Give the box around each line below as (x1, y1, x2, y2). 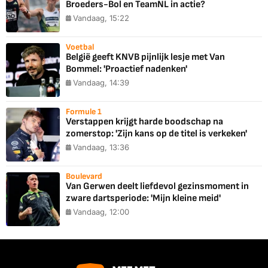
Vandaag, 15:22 (73, 13, 129, 23)
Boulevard (66, 171, 102, 182)
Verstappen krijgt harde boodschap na (66, 116, 223, 128)
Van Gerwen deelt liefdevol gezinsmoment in (66, 181, 249, 193)
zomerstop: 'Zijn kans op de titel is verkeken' (66, 128, 247, 140)
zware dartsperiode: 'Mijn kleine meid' (66, 193, 221, 205)
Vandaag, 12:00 (73, 207, 129, 217)
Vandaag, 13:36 (73, 142, 129, 153)
